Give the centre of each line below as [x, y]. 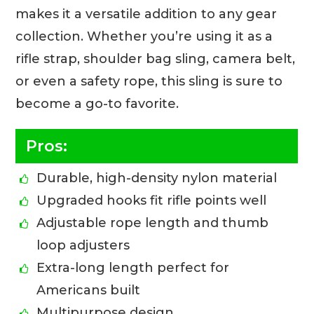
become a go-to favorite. [97, 104]
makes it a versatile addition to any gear [146, 14]
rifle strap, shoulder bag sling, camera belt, [156, 59]
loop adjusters [83, 246]
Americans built [89, 291]
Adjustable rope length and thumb [153, 223]
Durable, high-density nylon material [157, 178]
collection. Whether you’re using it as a [144, 37]
